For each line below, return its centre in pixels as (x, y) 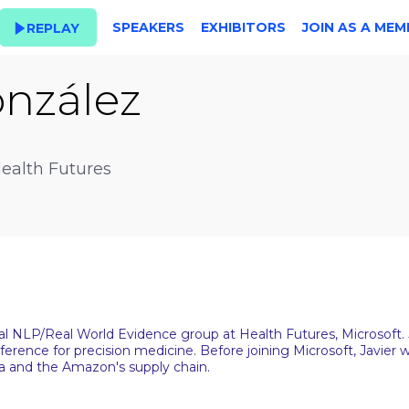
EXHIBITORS (243, 27)
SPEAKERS (148, 27)
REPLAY (53, 28)
